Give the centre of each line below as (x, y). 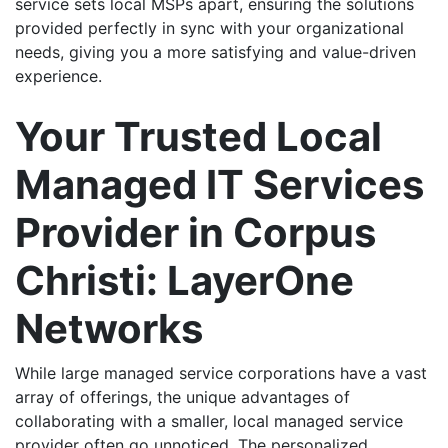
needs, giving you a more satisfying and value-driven (215, 52)
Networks (109, 328)
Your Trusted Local (198, 136)
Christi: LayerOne (184, 280)
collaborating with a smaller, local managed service (209, 421)
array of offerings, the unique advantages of (182, 397)
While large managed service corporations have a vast (221, 373)
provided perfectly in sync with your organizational (209, 28)
